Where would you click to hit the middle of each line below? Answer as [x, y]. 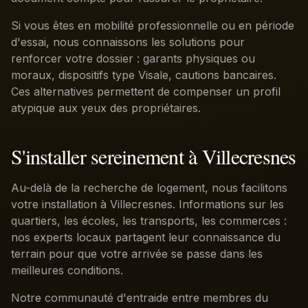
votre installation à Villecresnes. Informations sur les [147, 204]
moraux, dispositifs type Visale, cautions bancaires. [144, 75]
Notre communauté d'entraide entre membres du [140, 298]
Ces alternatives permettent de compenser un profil [146, 91]
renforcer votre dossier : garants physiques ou [133, 58]
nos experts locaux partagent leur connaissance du [146, 237]
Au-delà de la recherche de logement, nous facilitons [149, 188]
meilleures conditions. [67, 270]
